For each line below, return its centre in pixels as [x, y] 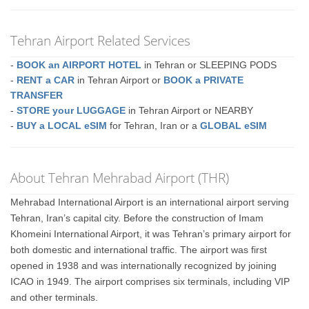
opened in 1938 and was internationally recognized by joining [144, 266]
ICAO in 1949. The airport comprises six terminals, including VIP [150, 281]
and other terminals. [54, 297]
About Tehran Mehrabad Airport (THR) [120, 178]
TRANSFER [37, 95]
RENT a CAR [46, 80]
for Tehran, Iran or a [154, 126]
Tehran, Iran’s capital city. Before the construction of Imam [137, 218]
